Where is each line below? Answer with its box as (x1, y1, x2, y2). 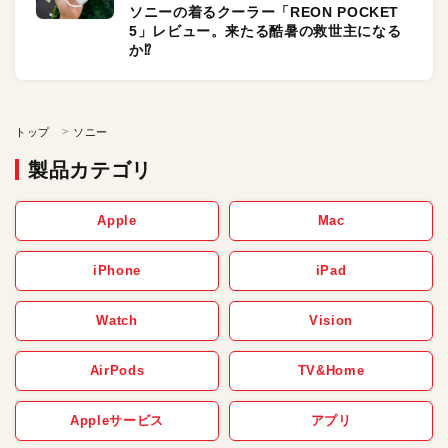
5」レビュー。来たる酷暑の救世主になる (129, 23, 402, 39)
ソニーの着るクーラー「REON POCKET (129, 4, 400, 20)
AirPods (89, 363, 145, 378)
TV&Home (297, 363, 365, 378)
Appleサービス (70, 413, 164, 428)
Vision (309, 313, 353, 328)
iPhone (93, 263, 141, 278)
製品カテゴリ (28, 159, 152, 181)
